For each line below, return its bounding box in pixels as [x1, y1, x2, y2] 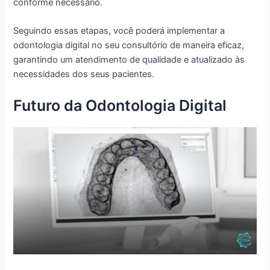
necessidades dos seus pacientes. [13, 69, 155, 80]
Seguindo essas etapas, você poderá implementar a [13, 25, 225, 37]
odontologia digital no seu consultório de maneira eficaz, [13, 40, 245, 51]
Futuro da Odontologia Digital [13, 96, 227, 115]
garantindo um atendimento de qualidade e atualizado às [13, 54, 245, 66]
